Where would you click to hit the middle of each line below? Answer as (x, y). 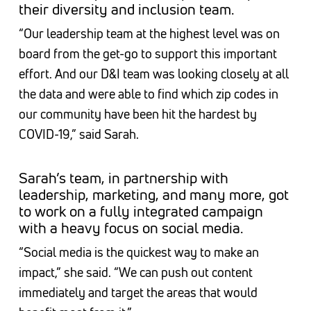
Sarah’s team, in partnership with (123, 178)
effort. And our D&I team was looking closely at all (153, 74)
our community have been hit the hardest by (137, 114)
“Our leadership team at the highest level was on (149, 34)
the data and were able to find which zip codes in (148, 94)
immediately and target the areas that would (138, 293)
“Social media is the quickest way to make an (138, 252)
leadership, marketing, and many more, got (153, 195)
